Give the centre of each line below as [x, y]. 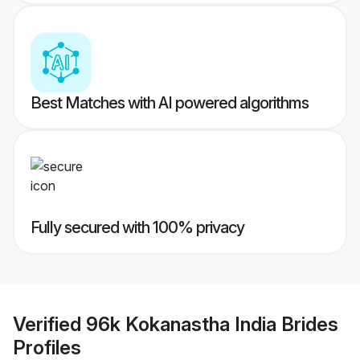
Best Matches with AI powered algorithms [170, 103]
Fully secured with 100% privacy [137, 228]
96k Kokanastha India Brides [212, 324]
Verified [49, 324]
